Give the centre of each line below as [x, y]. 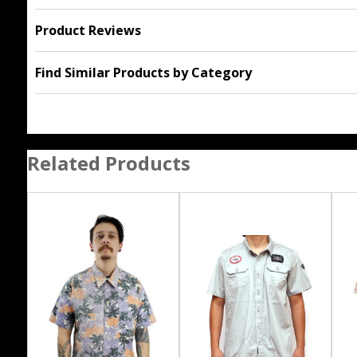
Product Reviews [88, 30]
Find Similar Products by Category [143, 73]
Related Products [108, 163]
